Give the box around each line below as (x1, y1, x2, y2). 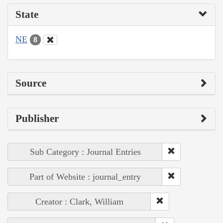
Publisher (15, 112, 59, 125)
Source (15, 77, 46, 90)
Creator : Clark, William (35, 197, 123, 207)
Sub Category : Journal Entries (29, 147, 141, 157)
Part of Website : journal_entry (29, 172, 141, 182)
